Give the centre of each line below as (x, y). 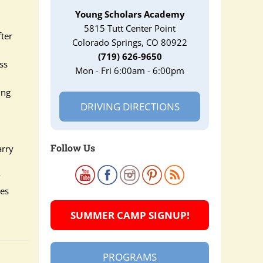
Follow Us (73, 148)
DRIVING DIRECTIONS (130, 107)
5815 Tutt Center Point (130, 28)
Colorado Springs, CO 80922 (130, 42)
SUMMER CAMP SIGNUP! (130, 215)
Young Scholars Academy (130, 14)
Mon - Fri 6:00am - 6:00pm (130, 70)
